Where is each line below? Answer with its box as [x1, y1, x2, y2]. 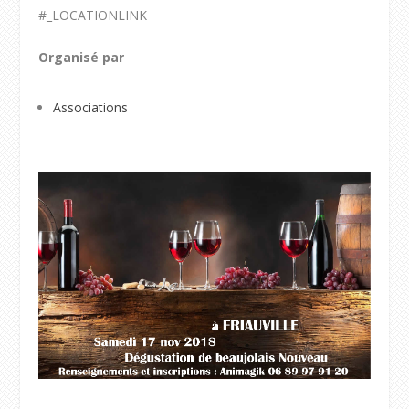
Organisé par [38, 47, 125, 66]
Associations [53, 98, 129, 116]
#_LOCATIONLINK [38, 6, 148, 25]
